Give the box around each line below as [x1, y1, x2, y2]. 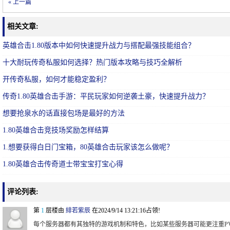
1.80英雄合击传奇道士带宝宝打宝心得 [3, 160, 123, 168]
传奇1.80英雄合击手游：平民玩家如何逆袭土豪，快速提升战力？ [3, 92, 209, 100]
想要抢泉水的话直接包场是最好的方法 [3, 109, 125, 117]
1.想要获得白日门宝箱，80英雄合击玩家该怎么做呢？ [3, 143, 174, 151]
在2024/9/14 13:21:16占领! [90, 207, 160, 214]
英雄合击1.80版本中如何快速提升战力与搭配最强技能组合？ [3, 42, 195, 49]
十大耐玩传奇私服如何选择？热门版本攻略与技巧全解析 [3, 59, 182, 66]
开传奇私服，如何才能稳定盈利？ [3, 75, 110, 83]
